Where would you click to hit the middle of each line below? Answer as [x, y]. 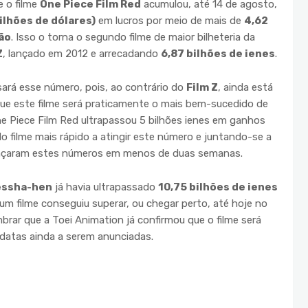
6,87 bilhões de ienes [218, 53]
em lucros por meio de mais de [170, 20]
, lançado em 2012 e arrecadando [82, 53]
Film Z [202, 87]
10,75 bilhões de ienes [218, 187]
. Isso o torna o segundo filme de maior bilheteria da [133, 37]
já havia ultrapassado [105, 187]
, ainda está [245, 87]
